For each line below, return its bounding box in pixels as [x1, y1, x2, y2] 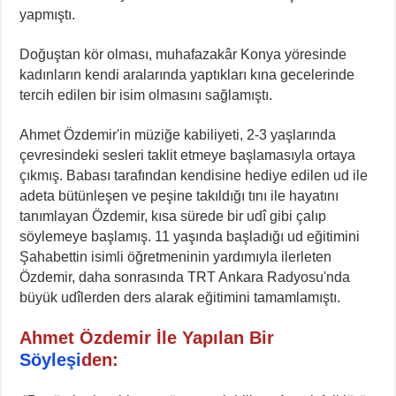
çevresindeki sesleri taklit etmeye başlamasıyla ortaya [19, 147, 356, 163]
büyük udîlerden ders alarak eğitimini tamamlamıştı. [19, 289, 341, 305]
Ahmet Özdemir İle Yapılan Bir [19, 327, 275, 347]
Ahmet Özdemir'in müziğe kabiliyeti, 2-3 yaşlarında [19, 126, 337, 142]
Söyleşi [19, 349, 82, 369]
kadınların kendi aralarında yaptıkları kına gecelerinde [19, 66, 355, 82]
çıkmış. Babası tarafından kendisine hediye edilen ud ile [19, 167, 369, 183]
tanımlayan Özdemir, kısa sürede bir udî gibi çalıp [19, 208, 327, 224]
